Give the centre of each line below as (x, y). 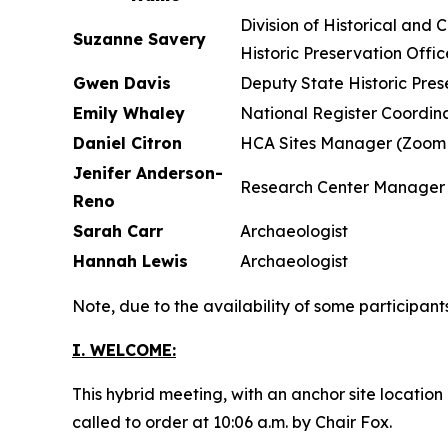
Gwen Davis (122, 83)
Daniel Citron (127, 143)
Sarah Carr (118, 231)
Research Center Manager (342, 187)
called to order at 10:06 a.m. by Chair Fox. (232, 422)
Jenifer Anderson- (148, 173)
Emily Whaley (129, 113)
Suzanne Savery (139, 39)
